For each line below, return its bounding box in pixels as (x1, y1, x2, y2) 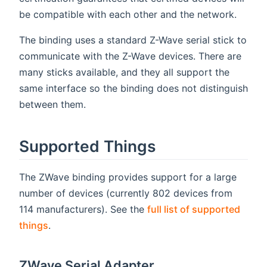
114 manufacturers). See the (19, 203, 147, 216)
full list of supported (147, 203, 240, 216)
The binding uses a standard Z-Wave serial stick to (19, 34, 247, 46)
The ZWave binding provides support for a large (19, 171, 237, 184)
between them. (19, 98, 86, 111)
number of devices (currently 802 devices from (19, 187, 232, 200)
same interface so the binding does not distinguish (19, 82, 248, 95)
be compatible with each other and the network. (19, 8, 237, 21)
